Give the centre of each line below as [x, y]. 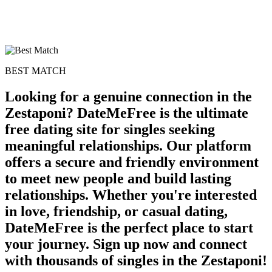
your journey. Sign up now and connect [126, 244]
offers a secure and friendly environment [132, 162]
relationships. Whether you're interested [131, 195]
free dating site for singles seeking [110, 129]
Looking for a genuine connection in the [128, 96]
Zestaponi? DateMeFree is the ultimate [127, 113]
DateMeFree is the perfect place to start [129, 227]
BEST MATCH [36, 70]
